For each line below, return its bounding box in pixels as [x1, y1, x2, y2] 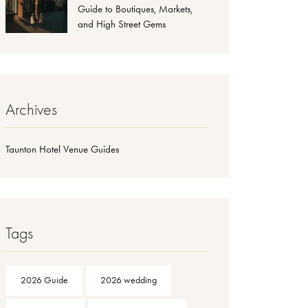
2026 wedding [100, 274, 157, 286]
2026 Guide [21, 274, 68, 286]
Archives [5, 99, 57, 119]
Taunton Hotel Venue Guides [5, 142, 119, 155]
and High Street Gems [78, 18, 166, 30]
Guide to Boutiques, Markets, [78, 3, 192, 15]
